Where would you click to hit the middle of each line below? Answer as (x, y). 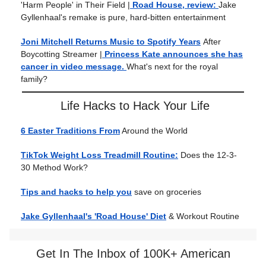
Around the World (154, 131)
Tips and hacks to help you (76, 192)
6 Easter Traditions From (70, 131)
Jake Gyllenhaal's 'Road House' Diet (94, 216)
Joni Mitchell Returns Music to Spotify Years (111, 42)
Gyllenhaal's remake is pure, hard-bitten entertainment (123, 17)
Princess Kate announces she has (174, 54)
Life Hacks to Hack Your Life (135, 106)
